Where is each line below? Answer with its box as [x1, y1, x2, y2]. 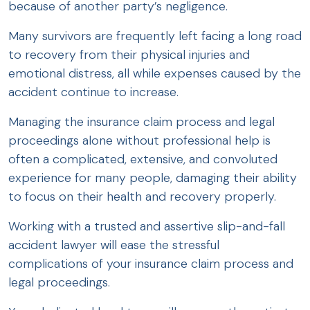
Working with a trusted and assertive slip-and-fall [8, 218, 285, 235]
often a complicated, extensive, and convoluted [8, 151, 277, 168]
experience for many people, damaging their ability [8, 170, 297, 187]
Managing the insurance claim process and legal [8, 113, 275, 131]
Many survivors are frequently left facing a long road [8, 28, 302, 45]
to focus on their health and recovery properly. [8, 188, 280, 206]
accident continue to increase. [8, 84, 182, 101]
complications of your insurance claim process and [8, 255, 293, 273]
